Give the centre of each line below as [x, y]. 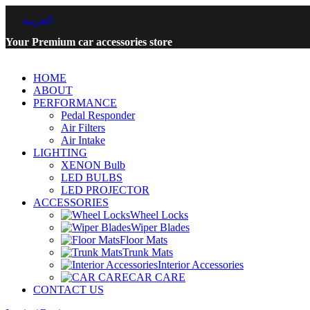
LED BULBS [92, 178]
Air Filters [83, 128]
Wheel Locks [159, 215]
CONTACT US [69, 290]
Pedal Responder [98, 116]
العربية [38, 21]
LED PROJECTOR [105, 190]
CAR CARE [157, 277]
